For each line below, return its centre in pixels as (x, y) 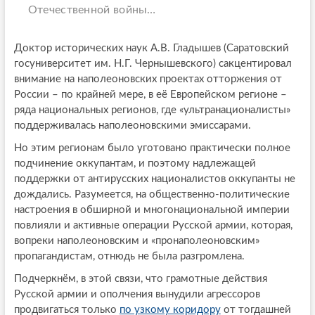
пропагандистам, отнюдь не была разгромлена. (129, 256)
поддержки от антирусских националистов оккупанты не (154, 179)
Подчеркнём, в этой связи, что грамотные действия (140, 278)
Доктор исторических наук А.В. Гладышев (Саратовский (151, 48)
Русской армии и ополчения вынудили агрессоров (137, 294)
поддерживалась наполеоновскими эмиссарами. (132, 125)
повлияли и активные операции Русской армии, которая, (153, 225)
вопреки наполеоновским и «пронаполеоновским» (136, 240)
